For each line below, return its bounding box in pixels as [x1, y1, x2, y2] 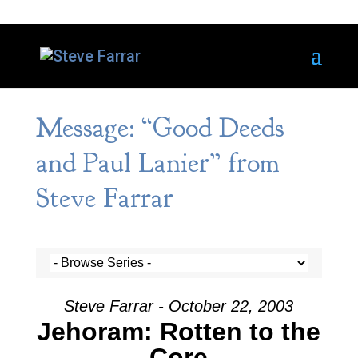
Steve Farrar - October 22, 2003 [64, 297, 294, 315]
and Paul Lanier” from [35, 145, 280, 181]
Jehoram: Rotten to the [37, 317, 321, 346]
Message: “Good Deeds [35, 110, 284, 145]
